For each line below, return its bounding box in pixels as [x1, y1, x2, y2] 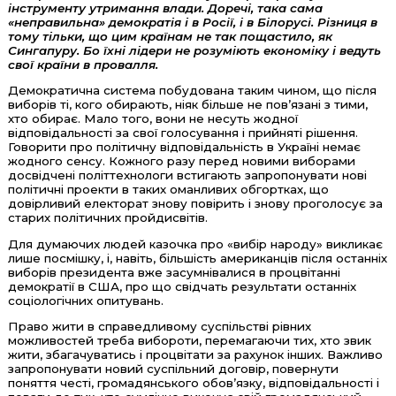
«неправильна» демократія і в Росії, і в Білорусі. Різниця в [7, 14, 377, 29]
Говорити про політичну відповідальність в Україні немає [7, 140, 361, 155]
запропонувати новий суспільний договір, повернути [7, 361, 339, 376]
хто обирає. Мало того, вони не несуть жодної [7, 111, 298, 126]
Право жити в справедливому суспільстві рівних [7, 318, 311, 333]
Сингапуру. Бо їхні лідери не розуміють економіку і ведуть [7, 42, 381, 57]
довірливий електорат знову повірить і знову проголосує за [7, 196, 383, 211]
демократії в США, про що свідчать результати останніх [7, 278, 356, 293]
